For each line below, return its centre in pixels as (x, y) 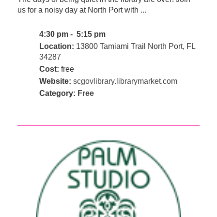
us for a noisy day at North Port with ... (82, 10)
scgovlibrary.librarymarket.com (125, 81)
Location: (56, 46)
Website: (55, 81)
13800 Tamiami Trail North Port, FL (134, 46)
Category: (58, 93)
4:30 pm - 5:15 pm (73, 34)
